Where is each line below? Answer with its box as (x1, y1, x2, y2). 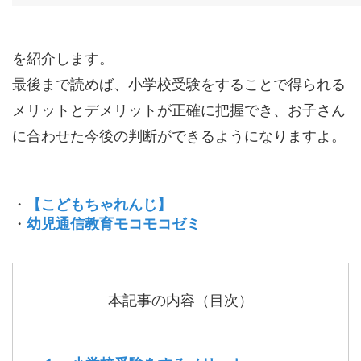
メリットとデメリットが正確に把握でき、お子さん (12, 102, 346, 118)
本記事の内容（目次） (108, 292, 253, 309)
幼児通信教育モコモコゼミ (27, 215, 201, 232)
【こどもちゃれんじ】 (27, 196, 172, 213)
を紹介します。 (12, 50, 114, 67)
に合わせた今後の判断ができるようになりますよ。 (12, 127, 346, 144)
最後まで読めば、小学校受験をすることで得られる (12, 76, 346, 93)
